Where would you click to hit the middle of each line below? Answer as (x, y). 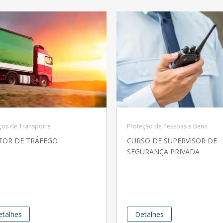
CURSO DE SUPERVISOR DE (172, 141)
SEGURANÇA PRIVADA (163, 152)
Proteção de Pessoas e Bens (167, 126)
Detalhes (149, 215)
